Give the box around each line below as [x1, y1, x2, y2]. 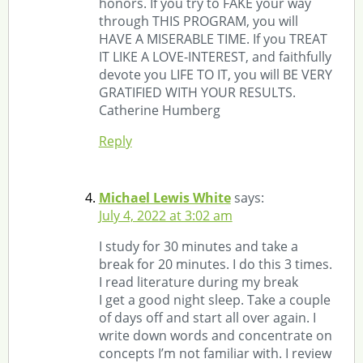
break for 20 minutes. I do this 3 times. [98, 254, 332, 273]
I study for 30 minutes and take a [98, 237, 298, 255]
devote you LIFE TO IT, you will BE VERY [98, 65, 332, 83]
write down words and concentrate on [98, 326, 332, 344]
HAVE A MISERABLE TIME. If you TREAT [98, 29, 327, 48]
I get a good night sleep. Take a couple [98, 290, 331, 309]
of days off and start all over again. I [98, 308, 316, 327]
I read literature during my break [98, 272, 298, 291]
